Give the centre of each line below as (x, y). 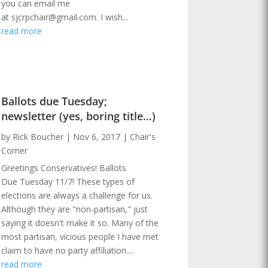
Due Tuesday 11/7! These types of (68, 181)
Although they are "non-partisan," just (75, 209)
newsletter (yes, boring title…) (79, 116)
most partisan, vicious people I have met (80, 236)
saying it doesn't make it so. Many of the (80, 223)
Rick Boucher (38, 136)
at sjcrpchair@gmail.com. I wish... (65, 17)
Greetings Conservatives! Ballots (64, 167)
